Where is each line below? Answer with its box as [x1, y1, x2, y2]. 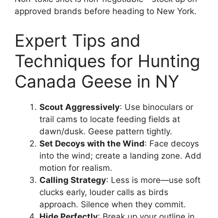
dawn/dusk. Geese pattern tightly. [39, 126, 172, 136]
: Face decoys [145, 138, 199, 148]
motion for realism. [39, 163, 112, 173]
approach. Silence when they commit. [39, 199, 186, 209]
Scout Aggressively [39, 102, 120, 112]
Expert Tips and [15, 30, 141, 51]
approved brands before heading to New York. [15, 6, 197, 16]
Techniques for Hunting [15, 50, 200, 71]
